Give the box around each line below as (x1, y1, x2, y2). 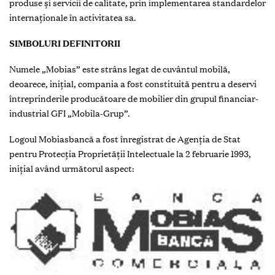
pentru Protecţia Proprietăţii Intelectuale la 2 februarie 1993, (9, 148, 251, 160)
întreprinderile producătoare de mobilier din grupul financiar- (9, 93, 258, 104)
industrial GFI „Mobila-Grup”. (9, 107, 130, 119)
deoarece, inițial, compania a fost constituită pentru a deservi (9, 78, 257, 90)
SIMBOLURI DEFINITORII (9, 37, 120, 49)
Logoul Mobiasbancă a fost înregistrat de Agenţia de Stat (9, 133, 241, 145)
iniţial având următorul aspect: (9, 163, 134, 174)
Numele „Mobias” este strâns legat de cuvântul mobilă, (9, 63, 230, 75)
